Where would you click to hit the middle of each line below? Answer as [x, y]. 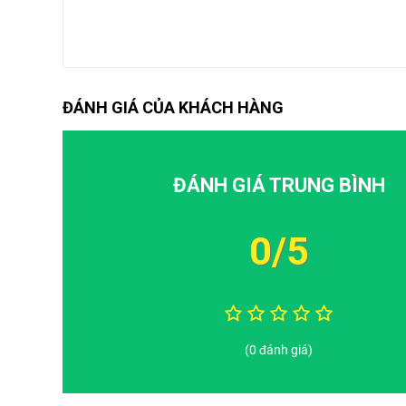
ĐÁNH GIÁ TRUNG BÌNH [279, 185]
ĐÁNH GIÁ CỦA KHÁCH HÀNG [173, 107]
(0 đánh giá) [279, 349]
